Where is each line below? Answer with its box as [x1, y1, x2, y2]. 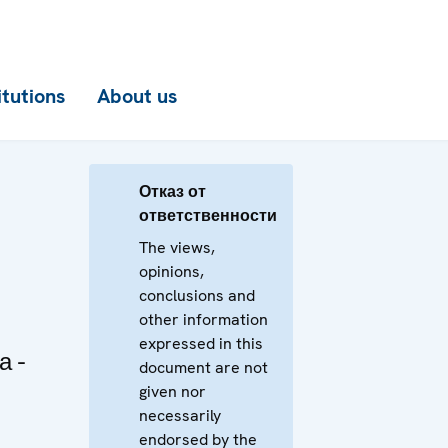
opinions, [139, 261, 204, 282]
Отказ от [139, 181, 206, 202]
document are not [139, 357, 268, 378]
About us [97, 83, 177, 109]
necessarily [139, 405, 221, 426]
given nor [139, 381, 206, 402]
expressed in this [139, 333, 263, 354]
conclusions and [139, 285, 255, 306]
